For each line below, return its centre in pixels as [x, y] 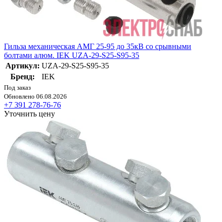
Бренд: [23, 76]
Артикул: [23, 65]
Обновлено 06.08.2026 [35, 96]
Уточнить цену [29, 113]
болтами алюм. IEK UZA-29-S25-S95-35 [72, 55]
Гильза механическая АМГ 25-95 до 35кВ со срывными [98, 46]
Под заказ [17, 87]
